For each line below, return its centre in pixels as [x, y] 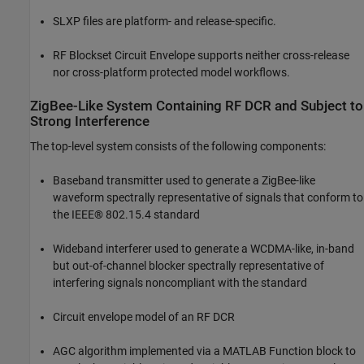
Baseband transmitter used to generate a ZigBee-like [184, 180]
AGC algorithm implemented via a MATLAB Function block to [204, 351]
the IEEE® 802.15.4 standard [126, 214]
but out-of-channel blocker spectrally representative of [188, 265]
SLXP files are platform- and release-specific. [165, 21]
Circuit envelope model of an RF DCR [144, 316]
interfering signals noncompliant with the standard [180, 282]
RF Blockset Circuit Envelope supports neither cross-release [201, 55]
